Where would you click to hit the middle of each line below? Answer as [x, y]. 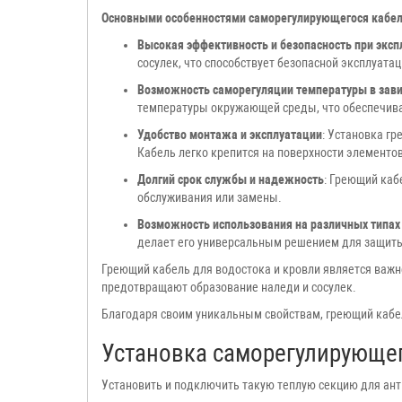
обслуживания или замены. [210, 197]
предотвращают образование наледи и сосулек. [230, 287]
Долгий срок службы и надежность [231, 179]
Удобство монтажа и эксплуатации [230, 134]
